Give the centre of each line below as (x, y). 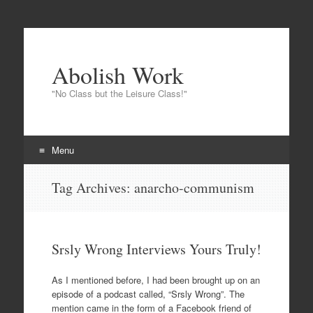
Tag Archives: (93, 188)
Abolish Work (117, 75)
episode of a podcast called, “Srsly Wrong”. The (148, 293)
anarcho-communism (194, 188)
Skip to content (61, 178)
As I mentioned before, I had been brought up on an (155, 279)
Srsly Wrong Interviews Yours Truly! (156, 249)
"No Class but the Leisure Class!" (119, 93)
